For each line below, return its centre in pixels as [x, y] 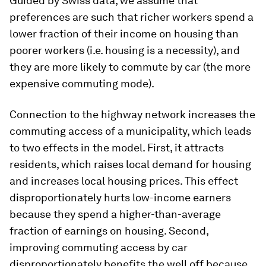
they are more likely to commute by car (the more [130, 66]
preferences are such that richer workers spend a [132, 17]
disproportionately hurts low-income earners [120, 197]
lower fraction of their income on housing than [124, 33]
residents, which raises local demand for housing [130, 164]
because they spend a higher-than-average [115, 214]
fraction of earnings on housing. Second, [109, 230]
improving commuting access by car [99, 247]
